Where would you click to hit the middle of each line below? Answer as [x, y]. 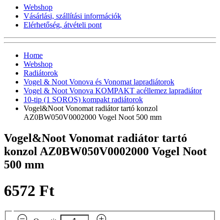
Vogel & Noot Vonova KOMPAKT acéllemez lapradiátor [113, 90]
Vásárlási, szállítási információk [72, 16]
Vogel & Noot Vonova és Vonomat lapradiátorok [99, 82]
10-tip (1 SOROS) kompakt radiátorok [83, 99]
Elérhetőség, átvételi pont [63, 25]
